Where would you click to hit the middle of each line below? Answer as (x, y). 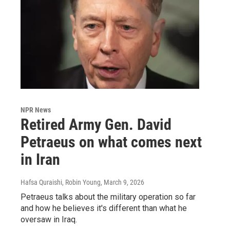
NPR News (36, 110)
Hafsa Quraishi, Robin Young (61, 182)
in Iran (40, 159)
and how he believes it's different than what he (104, 208)
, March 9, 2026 (122, 182)
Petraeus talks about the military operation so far (108, 197)
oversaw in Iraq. (49, 219)
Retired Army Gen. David (96, 124)
